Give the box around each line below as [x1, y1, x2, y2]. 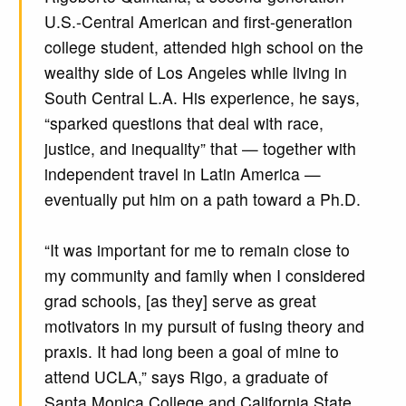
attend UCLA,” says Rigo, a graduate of [43, 365, 328, 389]
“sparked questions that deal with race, [43, 111, 324, 135]
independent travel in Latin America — [43, 162, 321, 186]
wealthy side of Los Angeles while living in [43, 61, 347, 84]
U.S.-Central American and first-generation [43, 10, 353, 34]
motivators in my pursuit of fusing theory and [43, 314, 364, 338]
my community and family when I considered [43, 264, 365, 287]
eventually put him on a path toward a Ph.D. [43, 188, 361, 211]
